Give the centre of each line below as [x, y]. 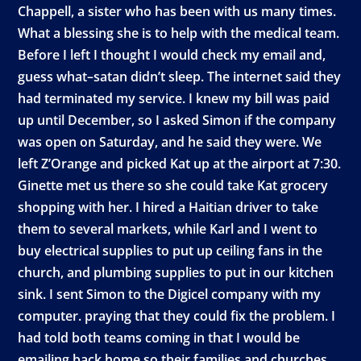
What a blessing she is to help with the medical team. [179, 33]
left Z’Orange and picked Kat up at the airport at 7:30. [180, 164]
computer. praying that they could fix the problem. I [177, 316]
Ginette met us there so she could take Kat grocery [173, 185]
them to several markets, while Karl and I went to [168, 229]
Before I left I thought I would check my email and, [172, 55]
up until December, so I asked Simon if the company [177, 120]
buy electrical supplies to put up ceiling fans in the [170, 251]
